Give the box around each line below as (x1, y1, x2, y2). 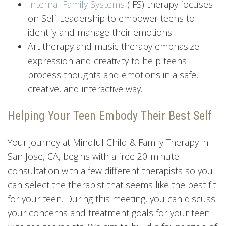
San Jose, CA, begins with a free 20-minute (8, 150, 179, 162)
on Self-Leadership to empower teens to (28, 12, 195, 24)
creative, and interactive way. (28, 82, 142, 95)
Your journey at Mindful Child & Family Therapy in (8, 136, 208, 148)
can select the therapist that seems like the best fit (8, 178, 216, 191)
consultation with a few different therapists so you (8, 164, 213, 177)
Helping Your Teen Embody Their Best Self (8, 108, 212, 123)
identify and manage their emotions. (28, 26, 174, 38)
